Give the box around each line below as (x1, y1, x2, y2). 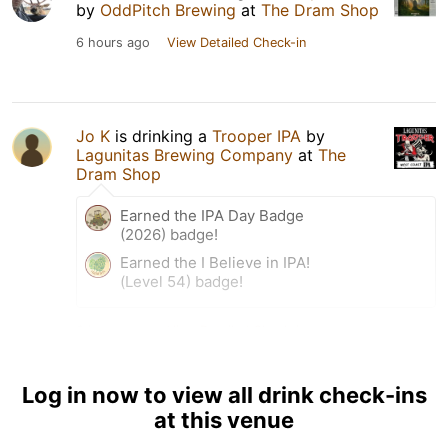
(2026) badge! (120, 224, 218, 244)
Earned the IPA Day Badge (120, 205, 304, 225)
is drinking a (110, 125, 212, 146)
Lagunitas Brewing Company (76, 144, 293, 165)
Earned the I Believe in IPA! (120, 252, 310, 272)
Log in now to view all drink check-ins (21, 381, 427, 408)
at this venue (154, 406, 294, 433)
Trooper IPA (212, 125, 301, 146)
